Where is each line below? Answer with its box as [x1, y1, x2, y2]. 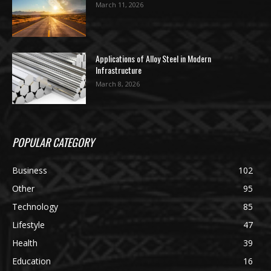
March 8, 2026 [96, 79, 140, 88]
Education [12, 255, 51, 267]
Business [12, 165, 47, 177]
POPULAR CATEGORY [12, 134, 94, 151]
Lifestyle [12, 219, 45, 231]
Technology [12, 201, 58, 213]
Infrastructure [96, 63, 142, 76]
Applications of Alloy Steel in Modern [96, 51, 212, 65]
